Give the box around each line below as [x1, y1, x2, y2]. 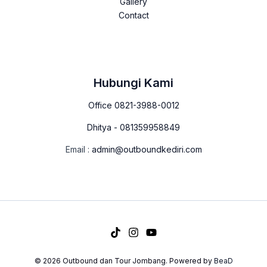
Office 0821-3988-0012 [88, 100, 179, 110]
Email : [65, 144, 92, 154]
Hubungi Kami [94, 75, 173, 90]
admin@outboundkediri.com [91, 144, 202, 154]
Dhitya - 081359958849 [87, 122, 180, 132]
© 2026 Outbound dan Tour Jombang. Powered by [34, 256, 212, 265]
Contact [118, 10, 149, 20]
